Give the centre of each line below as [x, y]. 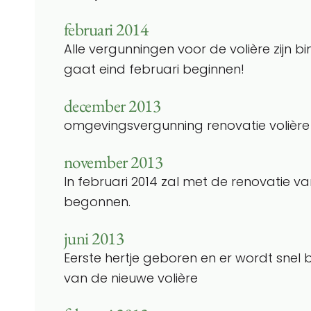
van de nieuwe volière [131, 278]
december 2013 [112, 106]
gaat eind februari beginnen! [154, 69]
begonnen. [97, 201]
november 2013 [114, 162]
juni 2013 [94, 238]
